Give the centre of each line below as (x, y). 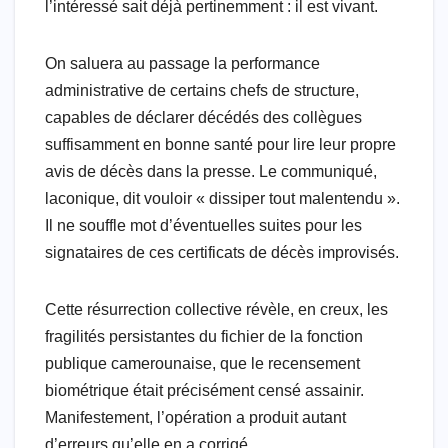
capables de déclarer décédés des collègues (203, 117)
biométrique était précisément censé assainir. (204, 390)
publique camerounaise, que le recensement (202, 363)
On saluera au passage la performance (182, 63)
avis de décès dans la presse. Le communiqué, (211, 171)
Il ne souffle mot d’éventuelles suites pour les (203, 225)
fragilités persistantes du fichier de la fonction (204, 336)
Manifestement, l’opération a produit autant (195, 417)
